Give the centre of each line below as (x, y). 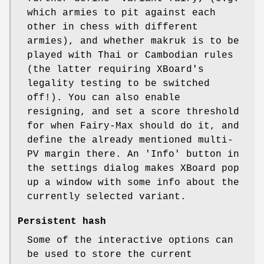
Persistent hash (62, 222)
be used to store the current (110, 255)
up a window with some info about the (133, 183)
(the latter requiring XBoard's (115, 70)
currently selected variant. (107, 197)
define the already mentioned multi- (130, 141)
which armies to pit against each (121, 13)
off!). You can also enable (104, 98)
